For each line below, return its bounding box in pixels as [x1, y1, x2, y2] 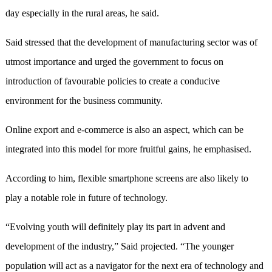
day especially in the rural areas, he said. [5, 8, 159, 19]
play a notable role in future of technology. [5, 192, 168, 203]
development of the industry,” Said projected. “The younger [5, 241, 234, 252]
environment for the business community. [5, 95, 163, 106]
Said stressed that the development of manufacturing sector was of [5, 37, 257, 48]
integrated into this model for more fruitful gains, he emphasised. [5, 144, 251, 155]
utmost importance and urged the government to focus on [5, 56, 223, 67]
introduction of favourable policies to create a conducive [5, 76, 220, 87]
